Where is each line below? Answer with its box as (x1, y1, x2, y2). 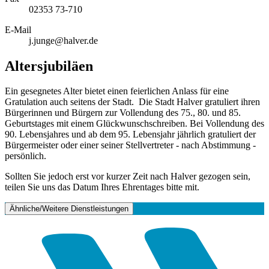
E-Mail (5, 24, 31, 35)
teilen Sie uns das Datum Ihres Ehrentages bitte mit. (5, 182, 199, 193)
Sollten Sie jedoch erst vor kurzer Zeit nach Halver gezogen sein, (5, 171, 250, 182)
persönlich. (5, 151, 49, 162)
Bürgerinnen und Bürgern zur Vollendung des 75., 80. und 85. (5, 107, 241, 118)
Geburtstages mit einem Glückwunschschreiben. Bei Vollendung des (5, 118, 264, 129)
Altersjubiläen (5, 58, 93, 74)
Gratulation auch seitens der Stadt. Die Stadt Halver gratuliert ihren (5, 97, 260, 107)
